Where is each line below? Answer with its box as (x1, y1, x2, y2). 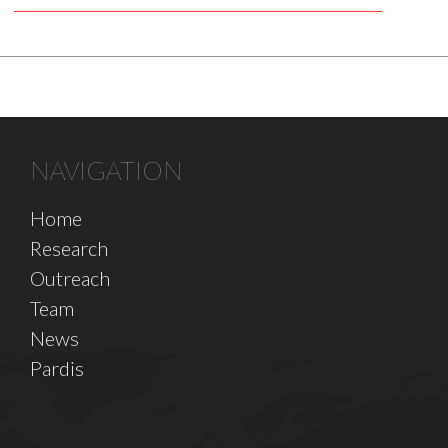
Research (30, 236, 108, 261)
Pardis (30, 356, 84, 381)
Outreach (30, 266, 110, 291)
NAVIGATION (30, 155, 183, 186)
